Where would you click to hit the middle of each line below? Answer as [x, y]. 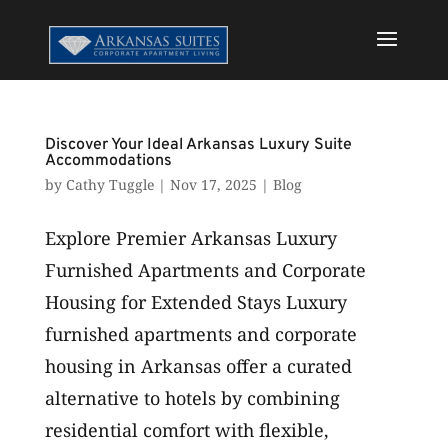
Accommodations [108, 161]
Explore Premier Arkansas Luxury [190, 238]
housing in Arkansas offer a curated [198, 366]
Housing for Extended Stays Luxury [195, 302]
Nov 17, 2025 [213, 184]
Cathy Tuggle [109, 184]
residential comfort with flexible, [186, 430]
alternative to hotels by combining [192, 398]
